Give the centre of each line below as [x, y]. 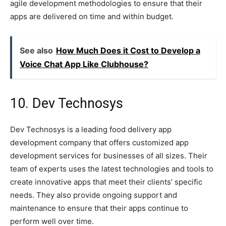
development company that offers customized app [99, 142]
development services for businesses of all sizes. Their [109, 155]
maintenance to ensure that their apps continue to [99, 208]
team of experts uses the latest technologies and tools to [112, 168]
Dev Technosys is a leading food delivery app [91, 129]
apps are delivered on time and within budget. [92, 16]
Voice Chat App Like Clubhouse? [84, 64]
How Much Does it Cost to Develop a [128, 50]
